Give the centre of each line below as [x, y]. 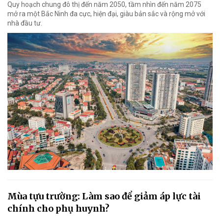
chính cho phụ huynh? [58, 208]
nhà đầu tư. [25, 23]
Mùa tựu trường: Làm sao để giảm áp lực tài [104, 196]
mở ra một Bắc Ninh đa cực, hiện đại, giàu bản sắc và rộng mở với [106, 14]
